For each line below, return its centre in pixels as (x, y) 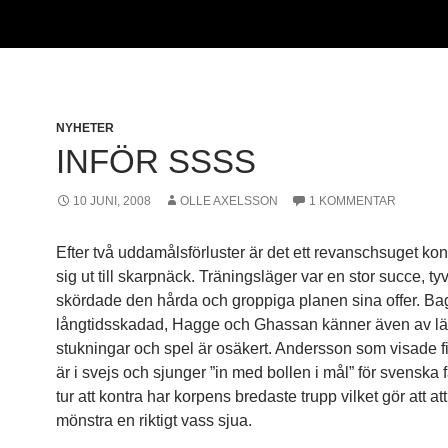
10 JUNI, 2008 (112, 201)
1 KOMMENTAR (352, 201)
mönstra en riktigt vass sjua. (156, 420)
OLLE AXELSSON (229, 201)
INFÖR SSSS (156, 161)
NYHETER (85, 128)
